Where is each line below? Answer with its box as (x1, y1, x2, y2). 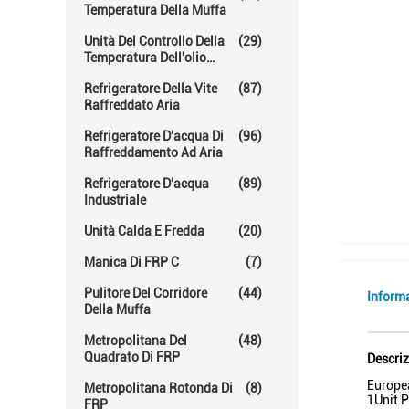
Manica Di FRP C (84, 255, 179, 269)
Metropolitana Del (84, 333, 187, 348)
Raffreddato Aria (84, 98, 180, 112)
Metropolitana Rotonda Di (84, 381, 233, 395)
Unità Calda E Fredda (84, 224, 204, 238)
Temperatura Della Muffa (84, 3, 226, 17)
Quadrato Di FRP (84, 350, 180, 364)
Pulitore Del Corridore (84, 286, 207, 300)
